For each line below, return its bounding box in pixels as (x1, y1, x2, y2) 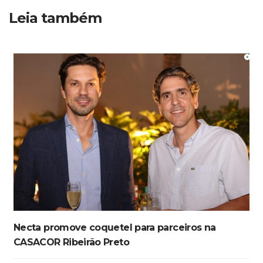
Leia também (9, 9, 102, 26)
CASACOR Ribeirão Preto (14, 236, 129, 248)
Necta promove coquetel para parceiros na (14, 221, 216, 233)
